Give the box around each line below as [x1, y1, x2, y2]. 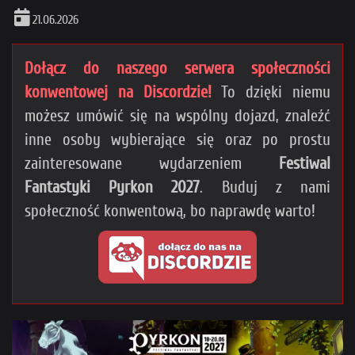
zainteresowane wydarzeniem [25, 153, 279, 173]
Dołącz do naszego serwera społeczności [25, 58, 330, 78]
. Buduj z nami [200, 177, 331, 197]
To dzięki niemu [211, 82, 331, 101]
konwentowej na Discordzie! [25, 82, 212, 101]
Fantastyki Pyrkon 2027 [25, 177, 200, 197]
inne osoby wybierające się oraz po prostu [25, 129, 330, 149]
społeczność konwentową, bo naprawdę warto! [25, 200, 315, 220]
